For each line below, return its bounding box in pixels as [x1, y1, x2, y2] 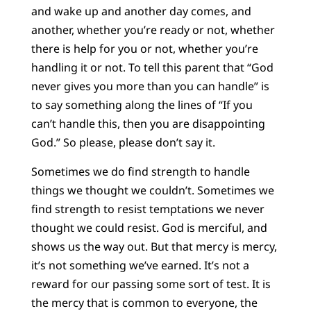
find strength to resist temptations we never [31, 201, 264, 217]
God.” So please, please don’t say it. [31, 135, 215, 151]
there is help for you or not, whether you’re [31, 41, 258, 57]
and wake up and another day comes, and [31, 3, 251, 19]
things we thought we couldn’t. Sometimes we [31, 182, 274, 198]
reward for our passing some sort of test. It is [31, 276, 271, 292]
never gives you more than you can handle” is [31, 78, 269, 94]
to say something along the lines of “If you [31, 97, 253, 113]
